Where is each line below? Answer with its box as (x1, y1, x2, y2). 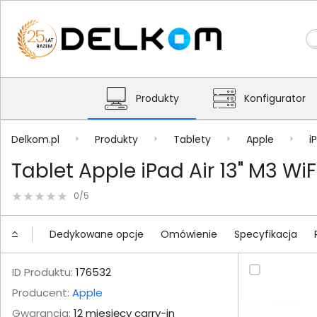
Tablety (173, 132, 211, 146)
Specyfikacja (234, 226, 297, 241)
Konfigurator (244, 91, 306, 105)
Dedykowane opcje (50, 226, 144, 241)
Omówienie (161, 226, 217, 241)
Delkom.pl (11, 132, 59, 146)
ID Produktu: (12, 265, 73, 279)
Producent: (12, 285, 72, 300)
